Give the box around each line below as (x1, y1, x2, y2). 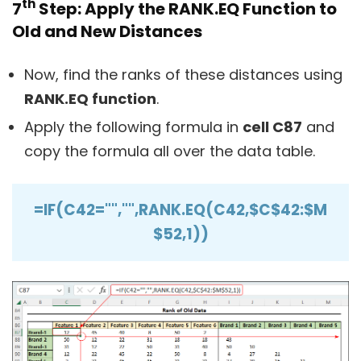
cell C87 (243, 116, 302, 137)
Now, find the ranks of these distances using (24, 64, 342, 85)
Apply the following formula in (24, 116, 243, 137)
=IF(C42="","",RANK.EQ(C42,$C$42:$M (34, 198, 327, 221)
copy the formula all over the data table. (24, 140, 315, 161)
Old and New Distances (12, 19, 202, 43)
